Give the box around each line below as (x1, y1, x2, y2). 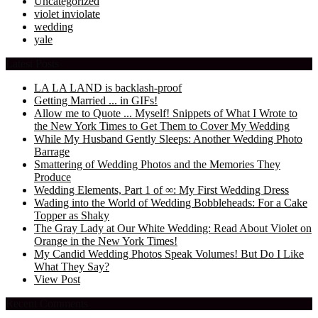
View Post (34, 273, 80, 285)
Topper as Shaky (34, 209, 109, 221)
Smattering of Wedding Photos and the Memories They (34, 158, 280, 170)
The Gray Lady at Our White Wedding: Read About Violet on (34, 221, 312, 234)
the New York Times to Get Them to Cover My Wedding (34, 119, 290, 132)
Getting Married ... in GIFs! (34, 94, 158, 106)
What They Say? (34, 260, 109, 273)
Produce (34, 170, 71, 183)
